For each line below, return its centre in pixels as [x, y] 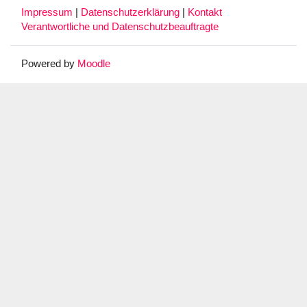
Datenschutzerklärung [132, 12]
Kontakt [205, 12]
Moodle [94, 63]
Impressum [48, 12]
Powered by [49, 63]
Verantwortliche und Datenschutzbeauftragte [120, 26]
